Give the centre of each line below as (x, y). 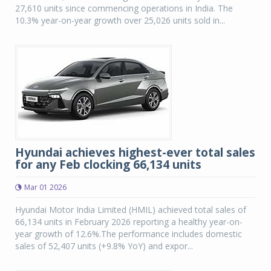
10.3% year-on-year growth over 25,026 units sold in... (120, 20)
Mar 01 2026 (45, 187)
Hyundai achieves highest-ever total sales (135, 152)
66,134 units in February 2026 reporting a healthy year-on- (129, 222)
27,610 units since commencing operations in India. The (124, 8)
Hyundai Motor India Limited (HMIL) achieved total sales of (131, 210)
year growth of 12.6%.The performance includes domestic (129, 234)
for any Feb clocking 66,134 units (108, 165)
